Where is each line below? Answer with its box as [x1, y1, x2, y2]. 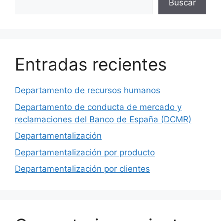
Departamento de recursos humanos [15, 85, 160, 95]
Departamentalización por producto [15, 147, 155, 157]
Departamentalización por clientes [15, 164, 150, 174]
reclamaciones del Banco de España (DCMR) [15, 114, 191, 124]
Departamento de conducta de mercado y [15, 102, 182, 112]
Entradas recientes [15, 54, 167, 74]
